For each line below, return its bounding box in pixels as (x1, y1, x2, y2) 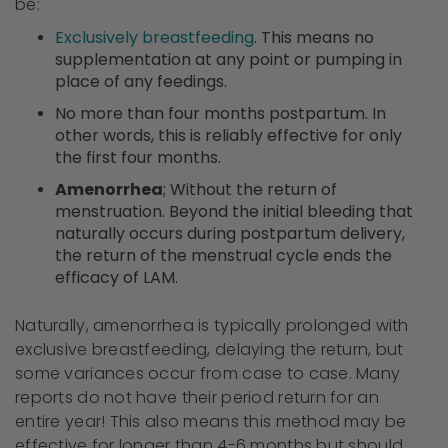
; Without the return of (163, 178, 337, 202)
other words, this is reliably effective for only (55, 124, 402, 148)
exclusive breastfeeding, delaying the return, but (15, 338, 404, 362)
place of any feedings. (55, 70, 227, 94)
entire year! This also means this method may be (15, 410, 407, 434)
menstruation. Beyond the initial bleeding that (55, 200, 413, 224)
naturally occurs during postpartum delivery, (55, 222, 405, 246)
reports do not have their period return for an (15, 386, 379, 410)
